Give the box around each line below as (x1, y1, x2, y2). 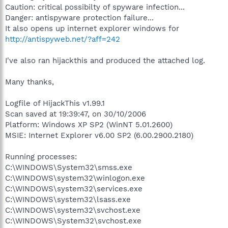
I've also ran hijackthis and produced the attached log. (5, 55, 205, 65)
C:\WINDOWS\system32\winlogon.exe (5, 173, 145, 183)
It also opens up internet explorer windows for (5, 23, 179, 33)
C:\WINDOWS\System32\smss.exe (5, 162, 132, 172)
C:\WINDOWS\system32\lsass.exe (5, 194, 131, 204)
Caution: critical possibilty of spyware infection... (5, 2, 185, 12)
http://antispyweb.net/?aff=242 (5, 34, 120, 44)
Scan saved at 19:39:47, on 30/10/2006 (5, 109, 146, 119)
